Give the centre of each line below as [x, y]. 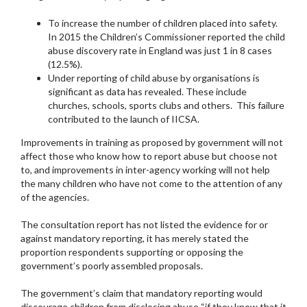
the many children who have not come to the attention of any [151, 184]
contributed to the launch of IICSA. [124, 119]
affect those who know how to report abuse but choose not [149, 156]
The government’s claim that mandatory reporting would [142, 293]
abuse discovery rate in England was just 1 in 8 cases [160, 51]
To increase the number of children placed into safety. [163, 23]
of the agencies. [55, 197]
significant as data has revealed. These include [147, 92]
